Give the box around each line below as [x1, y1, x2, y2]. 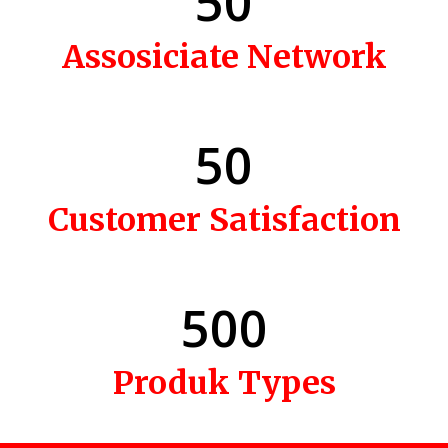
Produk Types [112, 362, 336, 403]
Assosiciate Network [61, 36, 387, 77]
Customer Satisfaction [47, 199, 401, 240]
